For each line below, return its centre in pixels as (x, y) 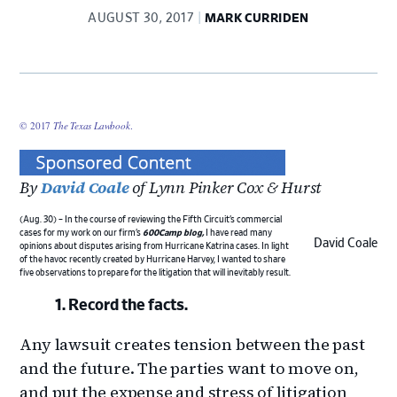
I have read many (238, 233)
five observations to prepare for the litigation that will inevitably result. (156, 272)
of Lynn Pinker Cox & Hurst (227, 187)
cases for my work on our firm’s (82, 233)
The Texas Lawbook (92, 125)
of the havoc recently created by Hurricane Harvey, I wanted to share (153, 259)
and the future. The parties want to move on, (189, 368)
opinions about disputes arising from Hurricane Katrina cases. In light (155, 246)
